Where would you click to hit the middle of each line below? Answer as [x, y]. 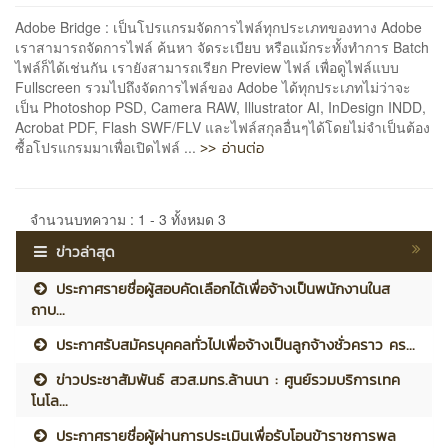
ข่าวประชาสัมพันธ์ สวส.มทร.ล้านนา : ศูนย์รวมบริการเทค [225, 379]
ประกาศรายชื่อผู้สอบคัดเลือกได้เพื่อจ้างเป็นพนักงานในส [220, 288]
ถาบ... [48, 309]
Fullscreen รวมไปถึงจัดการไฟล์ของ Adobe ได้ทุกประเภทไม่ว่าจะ [213, 86]
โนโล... [49, 400]
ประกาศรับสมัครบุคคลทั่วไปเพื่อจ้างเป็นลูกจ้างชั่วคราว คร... [233, 344]
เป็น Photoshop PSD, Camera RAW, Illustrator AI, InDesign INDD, [220, 106]
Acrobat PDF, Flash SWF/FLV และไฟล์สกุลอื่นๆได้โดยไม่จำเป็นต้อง [222, 126]
